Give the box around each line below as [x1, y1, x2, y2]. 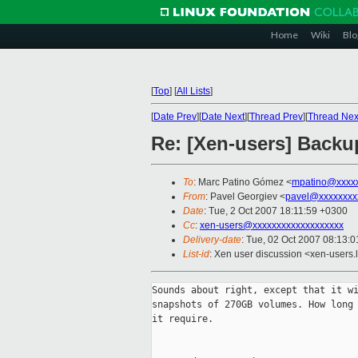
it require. [152, 313, 213, 325]
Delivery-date [183, 234, 241, 246]
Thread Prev [249, 111, 303, 122]
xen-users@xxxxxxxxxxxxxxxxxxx [200, 220, 344, 232]
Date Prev [153, 111, 197, 122]
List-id [183, 249, 209, 261]
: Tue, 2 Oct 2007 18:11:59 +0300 [204, 205, 348, 217]
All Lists [177, 86, 210, 97]
